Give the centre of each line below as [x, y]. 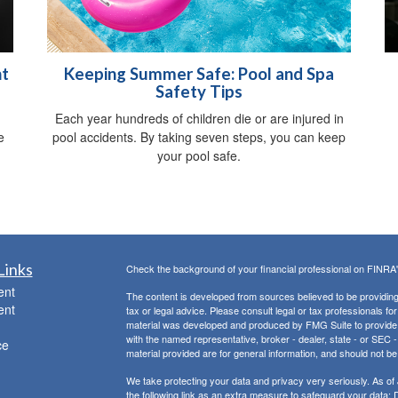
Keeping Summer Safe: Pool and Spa [199, 74]
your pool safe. [199, 156]
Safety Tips [199, 92]
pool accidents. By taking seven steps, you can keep [199, 137]
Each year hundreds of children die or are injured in [199, 119]
